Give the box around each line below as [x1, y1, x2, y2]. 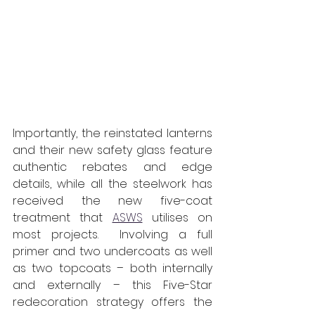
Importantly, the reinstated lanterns [13, 124, 212, 141]
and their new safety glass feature [13, 141, 212, 158]
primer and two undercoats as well [13, 243, 212, 259]
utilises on [142, 209, 212, 226]
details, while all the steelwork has [13, 175, 212, 192]
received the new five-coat [13, 192, 212, 209]
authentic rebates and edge [13, 158, 212, 175]
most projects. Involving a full [13, 226, 212, 243]
